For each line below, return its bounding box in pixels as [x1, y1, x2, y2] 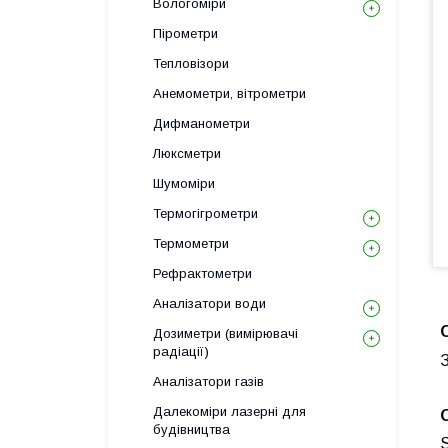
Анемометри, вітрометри [153, 86, 306, 101]
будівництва [153, 422, 230, 437]
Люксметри [153, 146, 221, 161]
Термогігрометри [153, 206, 258, 221]
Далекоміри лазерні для [153, 404, 306, 419]
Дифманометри [153, 116, 250, 131]
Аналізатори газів [153, 374, 264, 389]
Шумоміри [153, 176, 215, 191]
